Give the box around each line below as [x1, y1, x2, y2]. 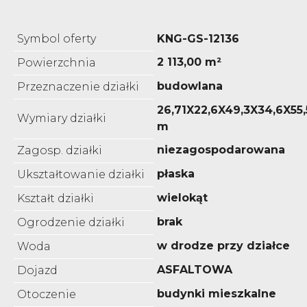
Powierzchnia [17, 56, 96, 69]
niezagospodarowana [157, 143, 285, 156]
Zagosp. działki [17, 143, 102, 157]
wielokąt [157, 191, 208, 204]
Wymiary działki [17, 111, 106, 125]
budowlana [157, 79, 223, 93]
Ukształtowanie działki [17, 167, 145, 181]
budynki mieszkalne [157, 286, 276, 300]
